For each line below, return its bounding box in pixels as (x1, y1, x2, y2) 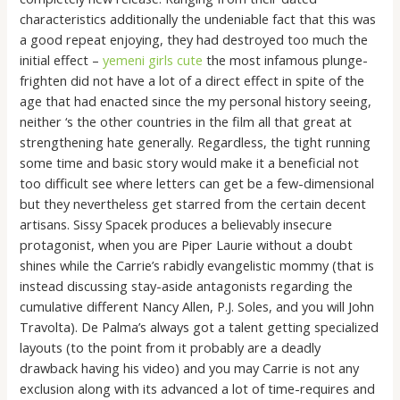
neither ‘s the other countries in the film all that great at (20, 112, 353, 130)
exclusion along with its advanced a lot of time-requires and (20, 379, 376, 397)
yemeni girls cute (103, 50, 204, 69)
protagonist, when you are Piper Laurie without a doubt (20, 235, 354, 254)
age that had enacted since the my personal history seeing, (20, 91, 372, 110)
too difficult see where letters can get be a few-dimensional (20, 173, 375, 192)
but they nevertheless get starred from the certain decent (20, 194, 367, 212)
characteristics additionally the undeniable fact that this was (20, 9, 377, 28)
